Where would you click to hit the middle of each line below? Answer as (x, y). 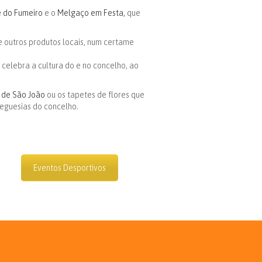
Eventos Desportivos (70, 168)
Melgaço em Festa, (91, 13)
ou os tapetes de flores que (95, 95)
